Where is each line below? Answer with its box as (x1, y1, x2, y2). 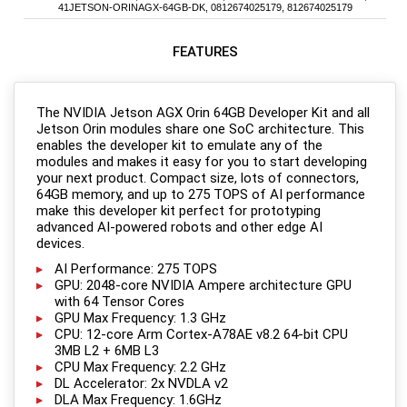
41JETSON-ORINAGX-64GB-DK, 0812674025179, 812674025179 (57, 2, 352, 14)
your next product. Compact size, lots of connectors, (36, 170, 359, 187)
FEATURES (172, 44, 238, 61)
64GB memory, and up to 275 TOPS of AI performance (36, 186, 365, 203)
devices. (36, 235, 84, 253)
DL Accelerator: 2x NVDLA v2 (55, 375, 228, 392)
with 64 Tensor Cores (55, 293, 184, 311)
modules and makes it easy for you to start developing (36, 154, 367, 171)
